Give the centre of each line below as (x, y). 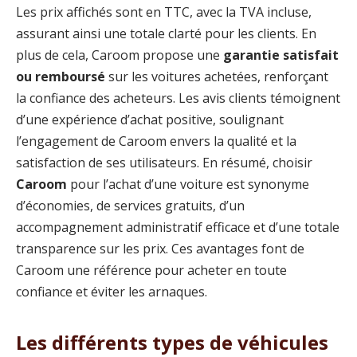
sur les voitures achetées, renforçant (217, 77)
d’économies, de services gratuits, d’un (130, 206)
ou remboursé (61, 77)
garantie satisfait (281, 55)
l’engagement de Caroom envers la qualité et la (156, 141)
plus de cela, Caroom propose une (120, 55)
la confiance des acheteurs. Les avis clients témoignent (178, 98)
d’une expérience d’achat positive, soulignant (150, 120)
